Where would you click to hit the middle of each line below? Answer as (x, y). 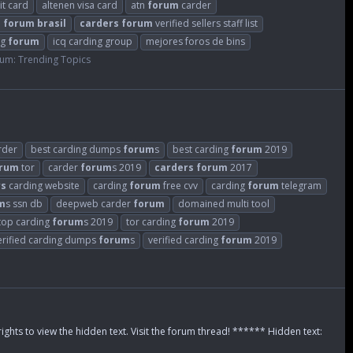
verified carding (184, 240)
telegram (300, 186)
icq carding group (93, 41)
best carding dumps (77, 150)
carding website (43, 186)
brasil (52, 23)
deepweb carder (95, 204)
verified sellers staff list (205, 23)
